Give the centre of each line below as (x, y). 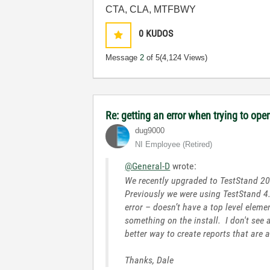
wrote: (184, 166)
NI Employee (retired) (174, 144)
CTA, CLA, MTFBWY (151, 9)
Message (123, 58)
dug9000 (150, 130)
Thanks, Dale (149, 260)
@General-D (148, 166)
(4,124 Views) (184, 58)
